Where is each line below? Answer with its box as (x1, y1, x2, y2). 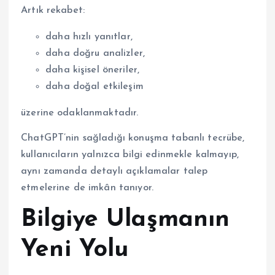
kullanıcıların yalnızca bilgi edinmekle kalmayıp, (21, 150, 239, 160)
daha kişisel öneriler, (45, 65, 140, 76)
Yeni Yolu (21, 238, 129, 263)
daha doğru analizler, (45, 48, 145, 59)
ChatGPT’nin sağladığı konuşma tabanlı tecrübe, (21, 133, 245, 144)
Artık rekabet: (21, 6, 85, 16)
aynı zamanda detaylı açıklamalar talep (21, 166, 208, 177)
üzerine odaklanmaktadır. (21, 108, 139, 118)
